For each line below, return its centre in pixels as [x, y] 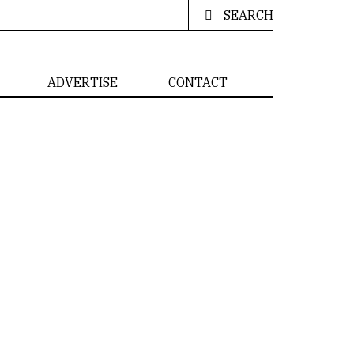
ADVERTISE [82, 82]
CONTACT [198, 82]
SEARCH [249, 15]
